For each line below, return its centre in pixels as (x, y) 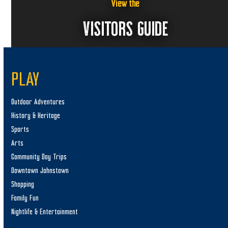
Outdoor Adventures (38, 102)
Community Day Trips (39, 157)
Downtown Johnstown (40, 170)
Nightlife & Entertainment (45, 212)
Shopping (23, 184)
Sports (20, 129)
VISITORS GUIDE (125, 27)
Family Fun (25, 198)
